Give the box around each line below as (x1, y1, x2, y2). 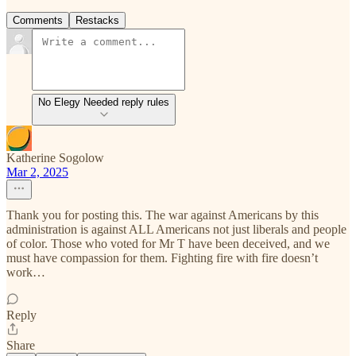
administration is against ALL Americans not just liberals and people (6, 222, 346, 237)
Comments (13, 14, 63, 27)
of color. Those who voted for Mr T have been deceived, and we (6, 237, 330, 251)
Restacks (75, 14, 119, 27)
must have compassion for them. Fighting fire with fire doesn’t (6, 251, 318, 265)
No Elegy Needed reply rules (38, 96, 169, 109)
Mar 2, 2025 (6, 165, 68, 180)
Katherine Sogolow (6, 151, 104, 165)
